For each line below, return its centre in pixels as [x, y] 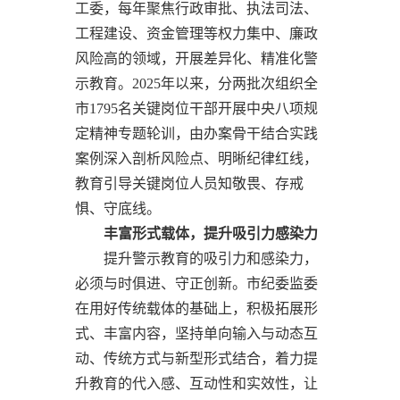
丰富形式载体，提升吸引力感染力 [211, 233]
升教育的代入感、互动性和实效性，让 [196, 383]
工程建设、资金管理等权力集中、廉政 [196, 33]
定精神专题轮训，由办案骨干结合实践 [196, 133]
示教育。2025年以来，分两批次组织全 [196, 83]
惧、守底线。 [118, 208]
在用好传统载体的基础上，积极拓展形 [196, 308]
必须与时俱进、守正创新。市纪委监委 [196, 283]
